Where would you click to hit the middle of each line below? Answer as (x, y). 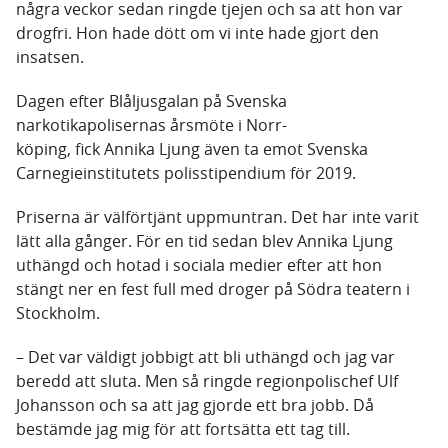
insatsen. (50, 57)
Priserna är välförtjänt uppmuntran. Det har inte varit (217, 217)
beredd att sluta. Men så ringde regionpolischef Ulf (207, 381)
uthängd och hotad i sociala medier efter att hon (199, 265)
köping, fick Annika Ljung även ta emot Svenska (192, 149)
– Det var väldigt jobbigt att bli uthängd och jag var (205, 357)
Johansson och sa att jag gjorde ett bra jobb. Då (195, 405)
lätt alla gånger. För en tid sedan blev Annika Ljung (204, 241)
